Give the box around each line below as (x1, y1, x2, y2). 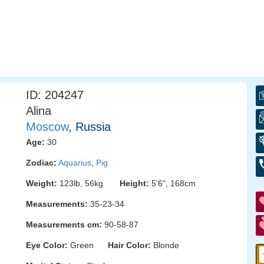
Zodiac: (26, 158, 57, 167)
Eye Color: (26, 240, 68, 250)
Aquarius (58, 158, 91, 167)
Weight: (26, 179, 57, 188)
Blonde (151, 240, 179, 250)
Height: (120, 179, 149, 188)
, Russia (68, 120, 111, 133)
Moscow (26, 120, 68, 133)
